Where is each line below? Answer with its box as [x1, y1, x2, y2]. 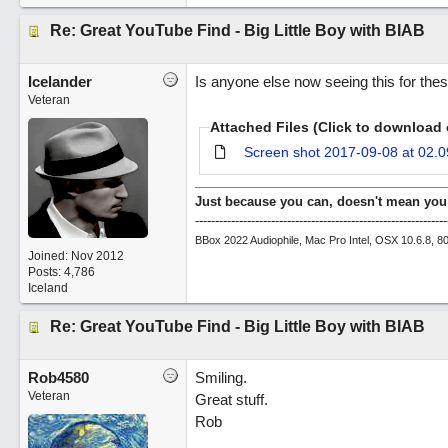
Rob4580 [27, 369, 89, 386]
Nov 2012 [70, 249, 124, 263]
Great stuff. [194, 391, 268, 408]
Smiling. [194, 369, 247, 386]
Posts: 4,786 [27, 265, 95, 279]
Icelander [27, 73, 92, 90]
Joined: [27, 249, 71, 263]
